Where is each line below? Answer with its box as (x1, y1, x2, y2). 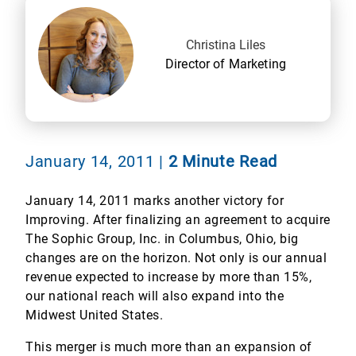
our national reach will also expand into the (25, 288, 284, 304)
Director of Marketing (165, 56, 286, 72)
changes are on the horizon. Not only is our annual (25, 250, 327, 265)
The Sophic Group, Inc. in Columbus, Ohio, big (25, 231, 299, 246)
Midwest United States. (25, 308, 163, 323)
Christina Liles (186, 37, 265, 52)
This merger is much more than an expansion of (25, 339, 312, 354)
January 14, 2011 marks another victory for (25, 193, 284, 208)
